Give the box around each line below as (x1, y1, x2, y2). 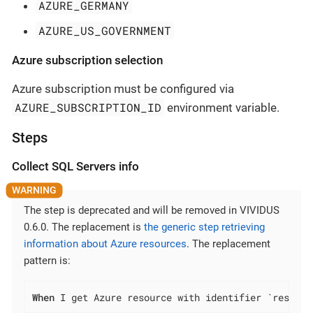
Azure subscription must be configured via (12, 81, 234, 96)
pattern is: (24, 254, 71, 268)
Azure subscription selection (12, 52, 163, 67)
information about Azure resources (24, 238, 187, 251)
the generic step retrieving (144, 221, 265, 234)
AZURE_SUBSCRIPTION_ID (15, 99, 162, 115)
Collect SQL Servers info (12, 159, 139, 173)
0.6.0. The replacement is (24, 221, 144, 234)
